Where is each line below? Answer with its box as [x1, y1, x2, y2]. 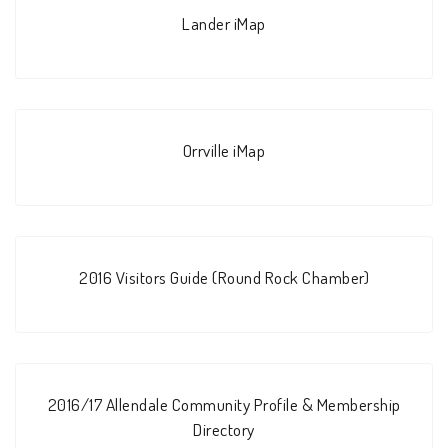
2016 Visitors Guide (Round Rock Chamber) [79, 266, 369, 289]
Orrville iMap [182, 138, 266, 161]
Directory [193, 418, 255, 441]
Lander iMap [182, 11, 266, 34]
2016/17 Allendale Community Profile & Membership [47, 393, 401, 416]
